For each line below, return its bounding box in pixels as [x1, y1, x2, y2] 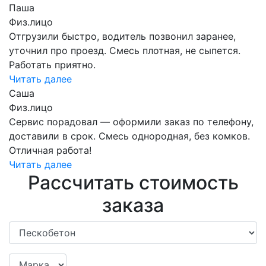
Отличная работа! [9, 144, 91, 156]
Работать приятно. [9, 58, 96, 71]
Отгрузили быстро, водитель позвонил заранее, [9, 30, 236, 42]
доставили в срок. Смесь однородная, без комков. [9, 129, 250, 142]
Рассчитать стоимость [27, 170, 239, 194]
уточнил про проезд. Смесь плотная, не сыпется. [9, 44, 240, 56]
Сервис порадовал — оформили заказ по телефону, [9, 115, 254, 128]
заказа [102, 193, 164, 217]
